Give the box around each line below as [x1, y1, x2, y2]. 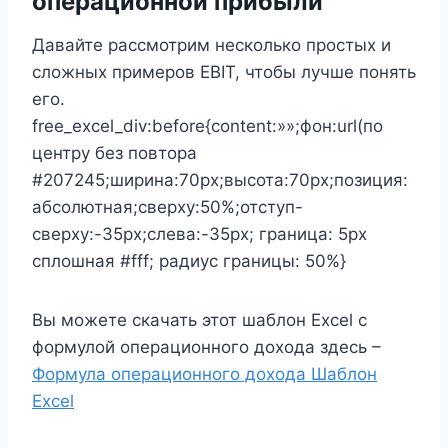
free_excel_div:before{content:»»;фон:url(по [32, 115, 383, 136]
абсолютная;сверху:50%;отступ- [32, 196, 303, 217]
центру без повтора [32, 142, 197, 163]
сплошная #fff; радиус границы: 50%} [32, 250, 346, 271]
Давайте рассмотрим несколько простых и [32, 34, 391, 55]
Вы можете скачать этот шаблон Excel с [32, 309, 367, 330]
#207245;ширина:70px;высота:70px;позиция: [32, 169, 408, 190]
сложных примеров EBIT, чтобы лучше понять [32, 61, 416, 82]
